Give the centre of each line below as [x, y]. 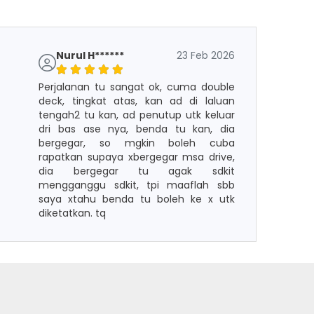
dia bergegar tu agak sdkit [137, 171]
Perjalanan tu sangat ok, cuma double [137, 87]
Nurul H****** [90, 55]
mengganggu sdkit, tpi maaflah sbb [137, 185]
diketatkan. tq [73, 213]
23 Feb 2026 [205, 55]
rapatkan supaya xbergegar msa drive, [137, 157]
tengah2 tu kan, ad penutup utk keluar [137, 115]
